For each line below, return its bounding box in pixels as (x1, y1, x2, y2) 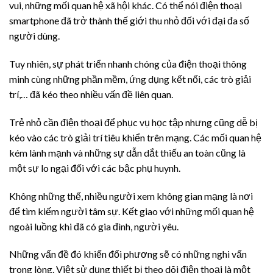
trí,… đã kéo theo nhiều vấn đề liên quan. (9, 88, 175, 101)
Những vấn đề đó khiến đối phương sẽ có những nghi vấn (9, 248, 247, 260)
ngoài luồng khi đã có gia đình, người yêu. (9, 220, 179, 232)
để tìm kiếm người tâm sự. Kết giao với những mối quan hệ (9, 205, 254, 217)
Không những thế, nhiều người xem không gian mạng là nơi (9, 190, 253, 202)
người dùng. (9, 30, 60, 42)
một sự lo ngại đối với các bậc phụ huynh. (9, 161, 180, 174)
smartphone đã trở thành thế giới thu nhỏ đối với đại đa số (9, 15, 249, 27)
